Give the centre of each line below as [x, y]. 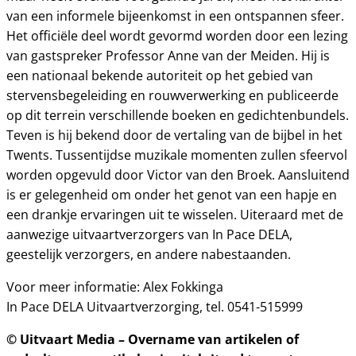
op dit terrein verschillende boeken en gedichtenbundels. [178, 115]
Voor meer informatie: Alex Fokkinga [115, 287]
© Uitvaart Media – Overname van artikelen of [153, 339]
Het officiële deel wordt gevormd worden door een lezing [177, 36]
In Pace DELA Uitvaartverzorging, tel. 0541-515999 [155, 307]
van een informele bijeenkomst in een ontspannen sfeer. [175, 16]
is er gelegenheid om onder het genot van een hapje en [172, 195]
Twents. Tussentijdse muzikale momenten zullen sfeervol [177, 155]
